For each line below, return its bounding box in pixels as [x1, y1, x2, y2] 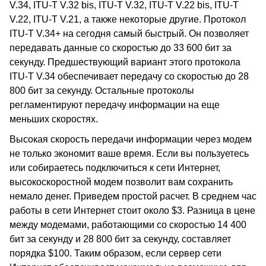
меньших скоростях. [9, 114, 98, 124]
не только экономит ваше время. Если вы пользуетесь [9, 148, 249, 159]
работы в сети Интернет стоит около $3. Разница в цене [9, 205, 255, 216]
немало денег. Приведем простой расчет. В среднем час [9, 191, 256, 201]
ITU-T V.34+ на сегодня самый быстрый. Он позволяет [9, 28, 249, 39]
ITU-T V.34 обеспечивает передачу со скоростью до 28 [9, 71, 249, 81]
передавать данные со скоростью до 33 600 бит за [9, 43, 232, 53]
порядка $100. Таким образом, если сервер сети [9, 248, 221, 258]
